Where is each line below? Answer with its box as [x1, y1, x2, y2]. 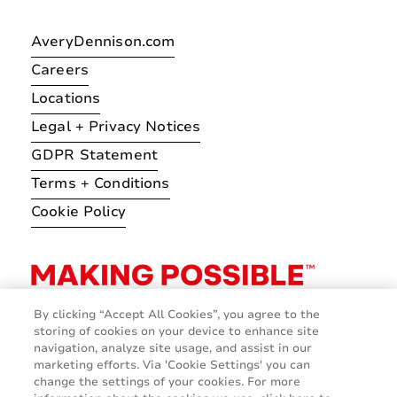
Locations [31, 88, 101, 108]
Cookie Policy [31, 201, 126, 222]
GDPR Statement [31, 144, 158, 165]
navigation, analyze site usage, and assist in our [34, 340, 313, 356]
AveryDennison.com [31, 31, 175, 51]
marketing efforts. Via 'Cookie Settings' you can [34, 357, 311, 373]
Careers [31, 59, 89, 80]
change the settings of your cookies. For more [34, 374, 301, 390]
